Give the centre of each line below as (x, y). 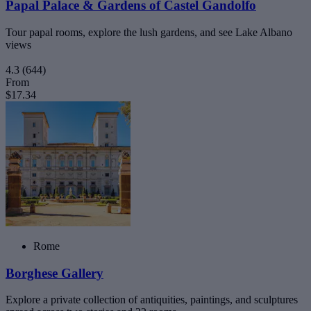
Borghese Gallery (54, 273)
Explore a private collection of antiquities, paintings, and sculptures (152, 300)
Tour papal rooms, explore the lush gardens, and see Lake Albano (149, 33)
